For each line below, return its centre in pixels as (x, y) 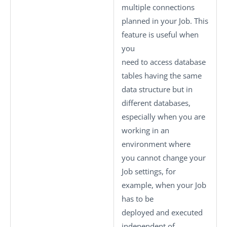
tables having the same (162, 75)
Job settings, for (149, 171)
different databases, (156, 103)
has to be (138, 198)
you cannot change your (164, 157)
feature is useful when (160, 34)
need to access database (164, 62)
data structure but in (157, 89)
